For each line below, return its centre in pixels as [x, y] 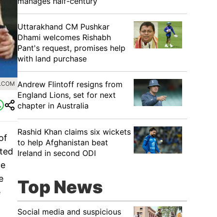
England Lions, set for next [67, 95]
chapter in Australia [53, 106]
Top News [60, 187]
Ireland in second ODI [57, 153]
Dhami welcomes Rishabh [64, 37]
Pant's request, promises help [71, 48]
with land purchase [52, 59]
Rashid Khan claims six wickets [74, 132]
